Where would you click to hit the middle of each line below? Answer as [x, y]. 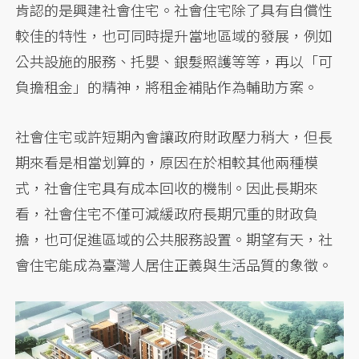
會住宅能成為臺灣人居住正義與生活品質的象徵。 [174, 265]
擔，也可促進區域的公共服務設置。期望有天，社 [174, 239]
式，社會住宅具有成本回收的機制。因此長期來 [167, 188]
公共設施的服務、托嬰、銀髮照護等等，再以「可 [174, 61]
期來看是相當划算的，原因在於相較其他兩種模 [167, 162]
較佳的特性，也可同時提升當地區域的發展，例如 [174, 36]
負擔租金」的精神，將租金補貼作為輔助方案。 [167, 87]
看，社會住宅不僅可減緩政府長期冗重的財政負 [167, 214]
